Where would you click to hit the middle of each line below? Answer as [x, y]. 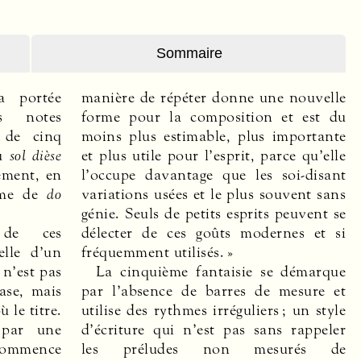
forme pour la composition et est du [214, 116]
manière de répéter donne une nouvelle [214, 97]
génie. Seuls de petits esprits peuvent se [214, 213]
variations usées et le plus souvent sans [214, 194]
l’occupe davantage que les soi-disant [214, 174]
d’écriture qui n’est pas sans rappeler [214, 329]
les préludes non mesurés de [214, 349]
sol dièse [35, 155]
